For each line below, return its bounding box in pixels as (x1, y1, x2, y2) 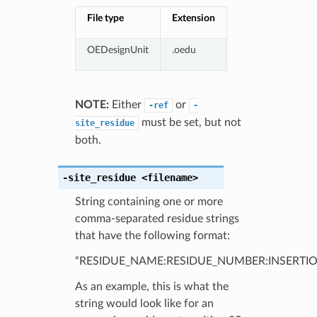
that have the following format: (74, 229, 230, 241)
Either (108, 98, 144, 110)
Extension (171, 12, 215, 23)
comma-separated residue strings (74, 212, 239, 224)
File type (86, 12, 124, 23)
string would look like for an (74, 297, 214, 309)
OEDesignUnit (86, 44, 149, 55)
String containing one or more (74, 195, 223, 207)
